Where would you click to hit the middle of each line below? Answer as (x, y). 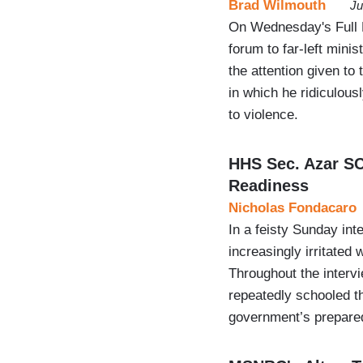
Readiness (269, 185)
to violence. (263, 114)
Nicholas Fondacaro (293, 207)
